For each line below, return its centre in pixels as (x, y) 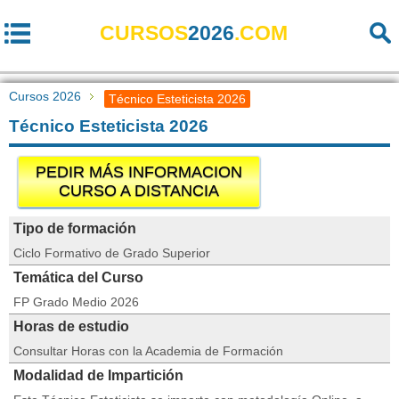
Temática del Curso (78, 277)
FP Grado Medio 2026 (76, 302)
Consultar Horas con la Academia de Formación (148, 351)
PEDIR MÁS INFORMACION (139, 172)
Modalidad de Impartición (98, 375)
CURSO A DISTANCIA (139, 191)
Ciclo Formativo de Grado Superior (112, 253)
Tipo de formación (75, 228)
